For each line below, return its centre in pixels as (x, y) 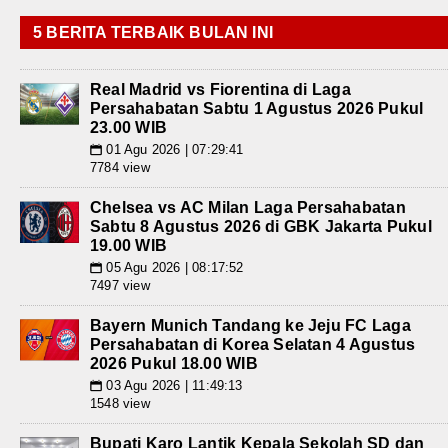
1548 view (120, 403)
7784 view (120, 167)
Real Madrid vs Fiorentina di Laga (220, 89)
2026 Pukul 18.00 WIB (174, 363)
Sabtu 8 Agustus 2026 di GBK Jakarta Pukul (261, 226)
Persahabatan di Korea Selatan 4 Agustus (253, 344)
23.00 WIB (129, 127)
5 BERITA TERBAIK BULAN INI (153, 32)
